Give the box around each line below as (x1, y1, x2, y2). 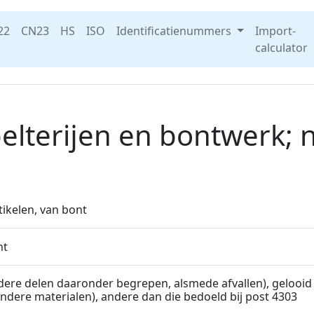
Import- (254, 23, 296, 39)
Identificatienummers (116, 23, 234, 39)
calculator (254, 40, 308, 55)
